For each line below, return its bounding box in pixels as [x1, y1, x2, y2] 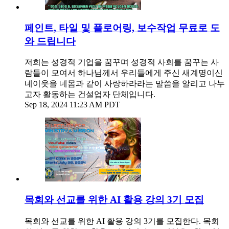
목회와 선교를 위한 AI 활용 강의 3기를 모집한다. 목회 [25, 216, 219, 225]
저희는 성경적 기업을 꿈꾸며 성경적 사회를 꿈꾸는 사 [25, 58, 219, 67]
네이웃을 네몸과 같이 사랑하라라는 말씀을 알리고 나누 [25, 79, 225, 88]
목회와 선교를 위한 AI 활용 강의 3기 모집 [25, 194, 204, 205]
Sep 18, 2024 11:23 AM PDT [25, 100, 120, 109]
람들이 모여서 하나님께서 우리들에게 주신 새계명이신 [25, 68, 223, 78]
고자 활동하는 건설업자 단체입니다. [25, 90, 155, 99]
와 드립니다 [25, 35, 76, 47]
